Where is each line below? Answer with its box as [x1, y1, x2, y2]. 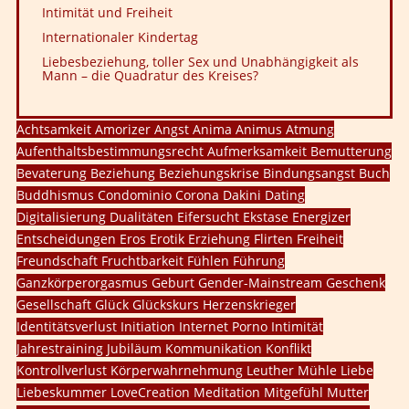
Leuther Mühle [243, 362, 337, 379]
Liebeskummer [16, 383, 107, 401]
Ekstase [239, 208, 288, 225]
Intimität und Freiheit [42, 4, 173, 21]
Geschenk [322, 274, 385, 291]
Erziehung [184, 230, 250, 247]
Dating [261, 186, 305, 204]
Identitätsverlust [16, 318, 117, 335]
